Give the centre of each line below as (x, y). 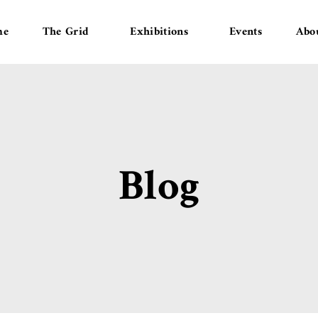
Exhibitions (159, 32)
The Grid (66, 32)
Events (245, 32)
